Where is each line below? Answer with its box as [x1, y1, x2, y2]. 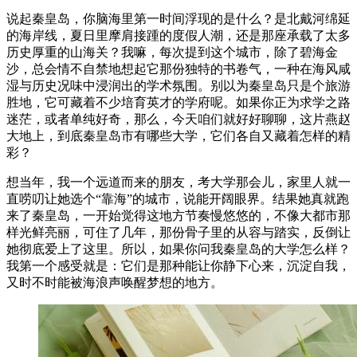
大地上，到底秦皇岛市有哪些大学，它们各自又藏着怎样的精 [6, 129, 351, 143]
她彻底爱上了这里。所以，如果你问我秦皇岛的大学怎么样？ [6, 242, 351, 257]
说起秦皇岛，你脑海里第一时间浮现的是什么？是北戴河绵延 [6, 12, 351, 26]
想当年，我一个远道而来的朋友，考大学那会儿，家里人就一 [6, 175, 351, 190]
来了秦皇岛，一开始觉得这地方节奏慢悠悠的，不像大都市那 [6, 209, 351, 223]
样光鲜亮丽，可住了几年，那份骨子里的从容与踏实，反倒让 [6, 226, 351, 240]
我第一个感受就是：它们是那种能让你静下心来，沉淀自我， [6, 259, 351, 273]
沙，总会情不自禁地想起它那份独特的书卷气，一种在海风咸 [6, 62, 351, 76]
